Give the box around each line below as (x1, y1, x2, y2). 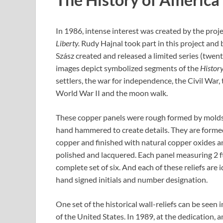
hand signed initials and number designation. (56, 174, 208, 184)
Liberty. (56, 38, 80, 48)
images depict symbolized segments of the (56, 63, 200, 73)
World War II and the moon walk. (56, 88, 168, 98)
